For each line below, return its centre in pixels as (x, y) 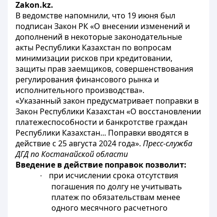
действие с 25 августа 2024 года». (79, 143)
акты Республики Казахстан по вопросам (93, 47)
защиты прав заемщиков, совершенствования (104, 69)
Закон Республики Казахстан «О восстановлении (108, 111)
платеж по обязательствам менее (116, 197)
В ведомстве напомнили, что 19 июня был (95, 15)
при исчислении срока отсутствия (114, 175)
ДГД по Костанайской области (72, 154)
